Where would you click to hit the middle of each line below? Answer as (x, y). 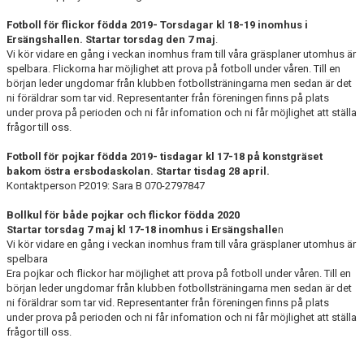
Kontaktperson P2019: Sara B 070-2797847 (106, 186)
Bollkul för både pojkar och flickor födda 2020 (123, 215)
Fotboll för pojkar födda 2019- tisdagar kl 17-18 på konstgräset (165, 156)
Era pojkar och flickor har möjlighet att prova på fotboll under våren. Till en (179, 273)
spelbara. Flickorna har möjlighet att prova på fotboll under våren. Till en (173, 69)
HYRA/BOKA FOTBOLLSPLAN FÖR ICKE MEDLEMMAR (135, 32)
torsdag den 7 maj (169, 39)
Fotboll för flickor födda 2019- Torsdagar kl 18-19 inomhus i (157, 25)
